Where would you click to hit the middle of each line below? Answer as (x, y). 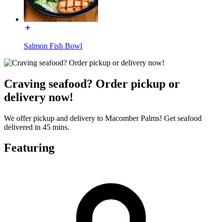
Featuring (29, 148)
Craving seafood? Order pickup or (92, 83)
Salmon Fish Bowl (53, 46)
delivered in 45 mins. (37, 127)
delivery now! (39, 97)
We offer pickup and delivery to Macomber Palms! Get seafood (103, 118)
